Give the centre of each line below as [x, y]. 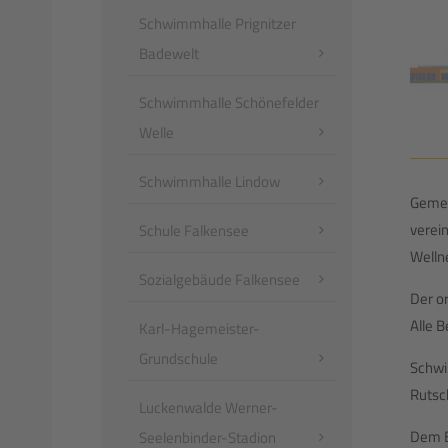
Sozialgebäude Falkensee [219, 279]
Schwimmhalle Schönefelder [229, 102]
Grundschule [178, 358]
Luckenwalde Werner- [208, 407]
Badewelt [169, 53]
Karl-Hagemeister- [199, 328]
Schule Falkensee [194, 230]
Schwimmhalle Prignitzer [217, 23]
